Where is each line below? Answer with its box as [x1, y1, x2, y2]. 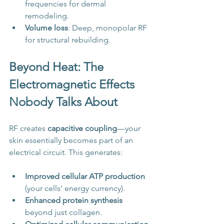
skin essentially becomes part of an [9, 135, 135, 145]
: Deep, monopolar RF [68, 23, 149, 33]
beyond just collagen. [25, 207, 102, 217]
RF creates [9, 123, 47, 133]
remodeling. [25, 11, 69, 21]
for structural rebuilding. [25, 35, 110, 45]
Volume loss [25, 23, 68, 33]
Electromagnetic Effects [9, 77, 137, 92]
